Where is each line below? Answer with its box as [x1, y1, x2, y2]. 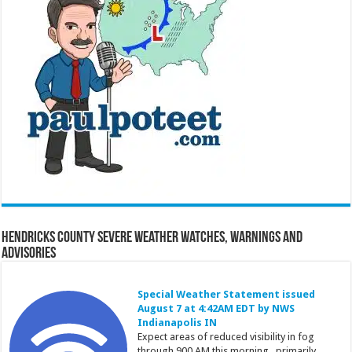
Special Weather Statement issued [137, 288, 315, 300]
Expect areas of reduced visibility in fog [137, 330, 314, 343]
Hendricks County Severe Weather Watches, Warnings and [2, 229, 303, 246]
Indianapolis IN [137, 316, 217, 328]
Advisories [2, 245, 57, 262]
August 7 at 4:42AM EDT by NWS [137, 302, 295, 314]
